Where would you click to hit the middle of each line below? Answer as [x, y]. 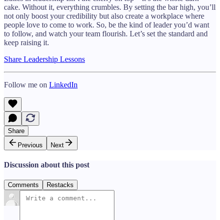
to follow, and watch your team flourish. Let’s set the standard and [106, 33]
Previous [30, 145]
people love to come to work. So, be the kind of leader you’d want [107, 25]
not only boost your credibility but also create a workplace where [104, 16]
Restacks [60, 185]
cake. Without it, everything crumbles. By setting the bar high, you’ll [110, 7]
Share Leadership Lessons [44, 59]
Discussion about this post [47, 165]
